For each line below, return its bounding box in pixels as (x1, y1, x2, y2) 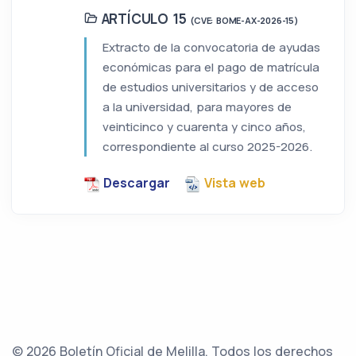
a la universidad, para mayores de (103, 99, 292, 116)
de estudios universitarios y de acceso (103, 79, 319, 96)
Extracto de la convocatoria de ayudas (103, 39, 320, 56)
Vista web (204, 174, 265, 192)
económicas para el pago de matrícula (103, 59, 319, 76)
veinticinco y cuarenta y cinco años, (103, 118, 306, 136)
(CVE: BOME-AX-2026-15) (190, 14, 299, 27)
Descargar (103, 174, 170, 192)
